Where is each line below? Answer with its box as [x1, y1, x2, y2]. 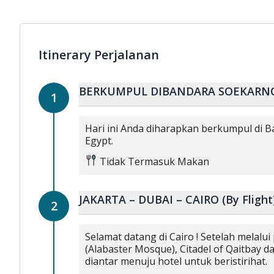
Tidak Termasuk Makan [100, 155, 209, 168]
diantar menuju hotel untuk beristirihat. [85, 254, 267, 268]
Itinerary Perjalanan [39, 46, 159, 63]
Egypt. [85, 134, 113, 147]
